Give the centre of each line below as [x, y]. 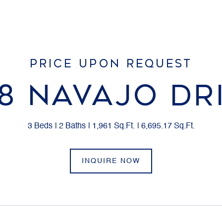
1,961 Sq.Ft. [113, 126]
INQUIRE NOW [111, 161]
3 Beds [40, 126]
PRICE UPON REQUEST [111, 64]
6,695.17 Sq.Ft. [168, 126]
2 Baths [72, 126]
